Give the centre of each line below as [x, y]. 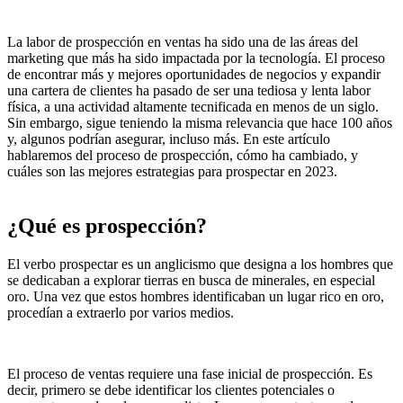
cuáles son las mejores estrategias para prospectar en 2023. [172, 172]
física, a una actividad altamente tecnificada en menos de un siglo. [193, 107]
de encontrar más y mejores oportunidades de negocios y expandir [194, 75]
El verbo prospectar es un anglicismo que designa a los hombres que [200, 264]
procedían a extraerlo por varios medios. [121, 313]
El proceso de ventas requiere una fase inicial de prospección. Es [190, 374]
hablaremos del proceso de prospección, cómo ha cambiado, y [183, 156]
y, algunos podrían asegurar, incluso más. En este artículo [169, 139]
